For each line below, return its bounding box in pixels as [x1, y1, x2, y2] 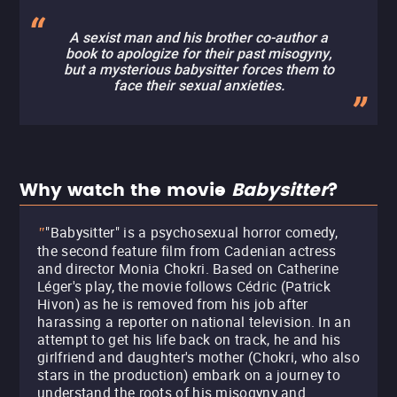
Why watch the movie [19, 176, 231, 206]
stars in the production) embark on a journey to [37, 365, 341, 385]
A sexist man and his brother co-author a [69, 29, 328, 46]
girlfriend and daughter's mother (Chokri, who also [37, 347, 360, 367]
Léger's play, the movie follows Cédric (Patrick [37, 276, 331, 296]
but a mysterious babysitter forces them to [63, 61, 334, 78]
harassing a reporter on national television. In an [37, 312, 351, 331]
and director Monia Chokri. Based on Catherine [37, 259, 339, 278]
